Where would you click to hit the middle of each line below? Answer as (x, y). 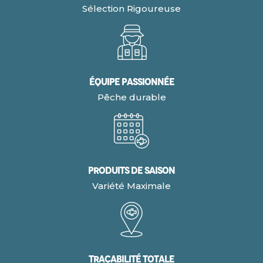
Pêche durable (131, 97)
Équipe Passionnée (131, 82)
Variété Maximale (131, 186)
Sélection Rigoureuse (131, 9)
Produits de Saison (131, 171)
